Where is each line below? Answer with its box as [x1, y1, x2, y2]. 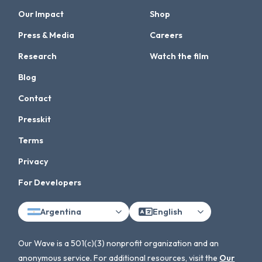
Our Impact [18, 9, 64, 20]
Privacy [18, 156, 49, 167]
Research [18, 51, 57, 62]
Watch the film [150, 51, 209, 62]
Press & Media [18, 30, 75, 41]
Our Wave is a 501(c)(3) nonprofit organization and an [18, 238, 219, 249]
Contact [18, 93, 52, 104]
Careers [150, 30, 183, 41]
